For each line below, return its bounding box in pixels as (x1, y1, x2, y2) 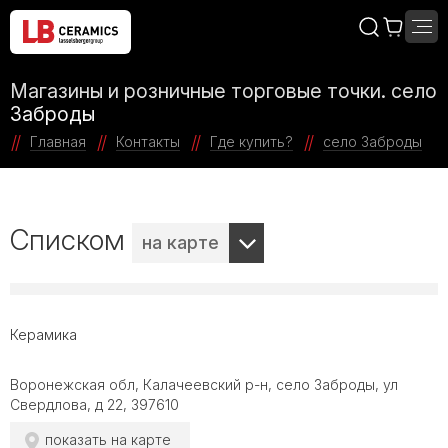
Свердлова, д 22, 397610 (10, 396, 179, 413)
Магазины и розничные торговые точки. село (10, 79, 437, 103)
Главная (30, 133, 86, 150)
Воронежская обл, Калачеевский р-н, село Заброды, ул (10, 376, 398, 393)
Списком (10, 223, 132, 257)
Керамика (10, 326, 77, 343)
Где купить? (210, 133, 293, 150)
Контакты (116, 133, 180, 150)
